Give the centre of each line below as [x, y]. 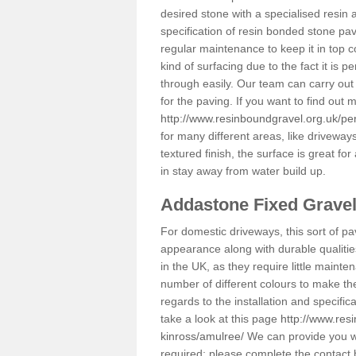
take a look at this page [221, 319]
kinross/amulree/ [202, 336]
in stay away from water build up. [243, 171]
